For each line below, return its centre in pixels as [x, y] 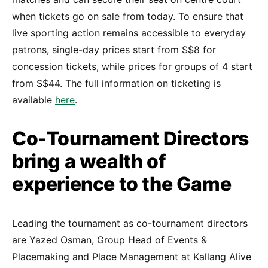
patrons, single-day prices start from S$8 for [114, 49]
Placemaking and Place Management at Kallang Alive [132, 256]
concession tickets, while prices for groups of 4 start [132, 66]
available [33, 100]
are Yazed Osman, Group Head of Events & [109, 240]
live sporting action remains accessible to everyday [129, 33]
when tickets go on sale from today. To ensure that [128, 16]
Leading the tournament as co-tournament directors [130, 223]
